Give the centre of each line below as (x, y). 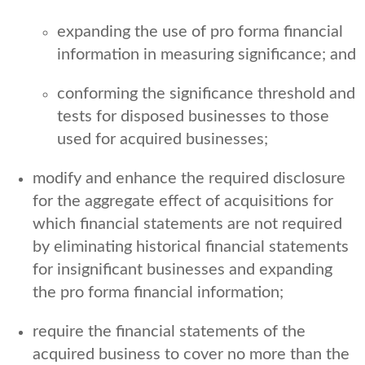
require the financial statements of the (169, 331)
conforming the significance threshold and (206, 93)
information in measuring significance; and (207, 54)
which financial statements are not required (187, 224)
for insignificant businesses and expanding (182, 269)
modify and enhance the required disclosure (189, 178)
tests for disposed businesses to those (193, 116)
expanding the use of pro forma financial (200, 31)
